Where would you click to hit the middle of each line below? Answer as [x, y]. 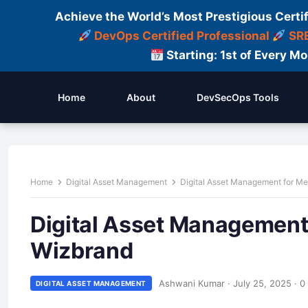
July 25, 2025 [262, 283]
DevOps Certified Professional [182, 36]
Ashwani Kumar [191, 283]
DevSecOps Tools [238, 97]
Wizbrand [82, 251]
